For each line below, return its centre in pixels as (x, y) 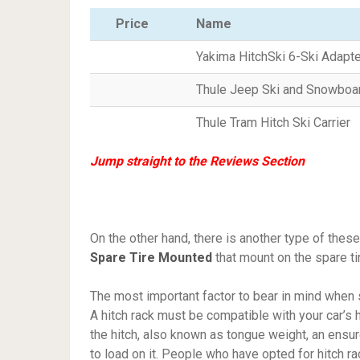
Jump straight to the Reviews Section (197, 162)
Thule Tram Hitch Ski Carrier (273, 123)
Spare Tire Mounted (151, 258)
